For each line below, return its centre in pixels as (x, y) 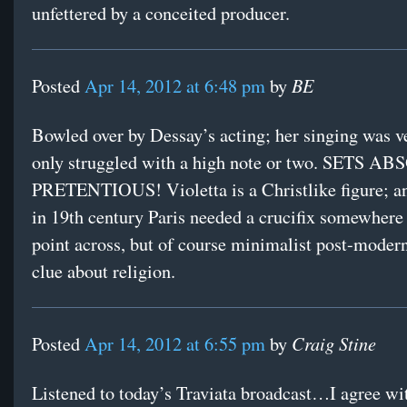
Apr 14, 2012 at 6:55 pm (175, 344)
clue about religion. (104, 272)
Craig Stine (334, 343)
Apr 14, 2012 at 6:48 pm (175, 86)
